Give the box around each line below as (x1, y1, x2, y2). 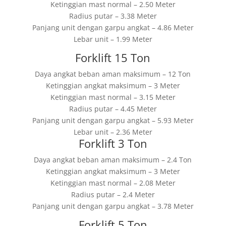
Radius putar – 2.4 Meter (71, 190, 155, 199)
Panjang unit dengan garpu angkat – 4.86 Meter (32, 23, 194, 32)
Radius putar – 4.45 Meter (69, 104, 157, 114)
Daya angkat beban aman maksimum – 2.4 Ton (34, 155, 192, 164)
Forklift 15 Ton (75, 50, 151, 65)
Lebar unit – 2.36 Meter (73, 127, 152, 137)
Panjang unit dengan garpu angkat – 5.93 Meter (32, 116, 194, 125)
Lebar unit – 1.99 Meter (73, 34, 152, 44)
